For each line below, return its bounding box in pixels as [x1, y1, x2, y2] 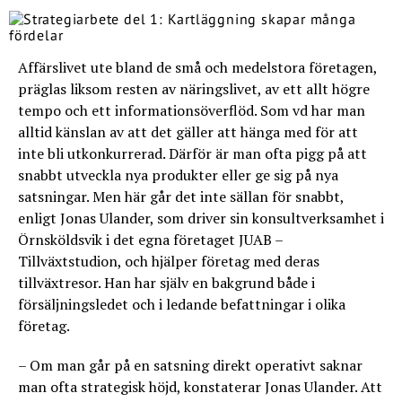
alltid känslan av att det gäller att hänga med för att [18, 122, 358, 142]
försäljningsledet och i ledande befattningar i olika [18, 294, 345, 314]
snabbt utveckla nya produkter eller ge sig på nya [18, 165, 338, 185]
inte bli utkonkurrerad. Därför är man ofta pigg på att [18, 144, 367, 163]
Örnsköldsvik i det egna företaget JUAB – [18, 230, 283, 249]
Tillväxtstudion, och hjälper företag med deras [18, 251, 319, 271]
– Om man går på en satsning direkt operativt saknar [18, 355, 363, 375]
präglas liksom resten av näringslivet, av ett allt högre [18, 79, 370, 99]
